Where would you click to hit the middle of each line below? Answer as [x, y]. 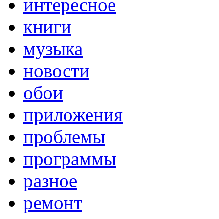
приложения [73, 114]
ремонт [53, 202]
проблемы [64, 136]
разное [50, 180]
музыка [53, 48]
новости [56, 70]
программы [70, 158]
